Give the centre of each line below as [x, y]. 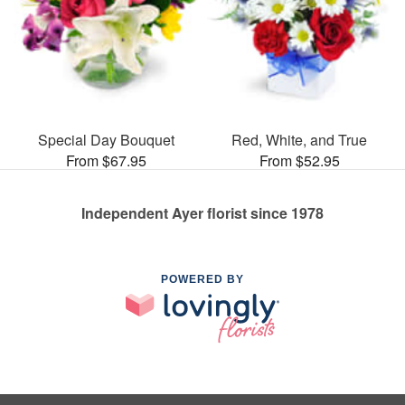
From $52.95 [299, 160]
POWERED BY [202, 279]
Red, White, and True [299, 139]
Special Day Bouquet [106, 139]
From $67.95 [106, 160]
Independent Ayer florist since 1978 [202, 212]
